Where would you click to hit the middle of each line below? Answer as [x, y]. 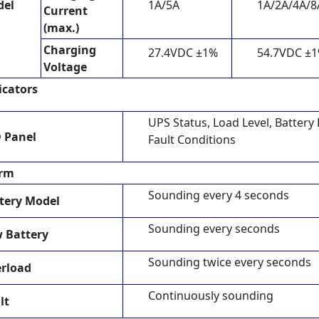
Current [66, 10]
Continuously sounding [211, 295]
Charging [70, 49]
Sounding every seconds [214, 228]
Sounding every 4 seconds [219, 195]
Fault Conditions [192, 139]
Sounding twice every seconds [230, 262]
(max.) [61, 27]
